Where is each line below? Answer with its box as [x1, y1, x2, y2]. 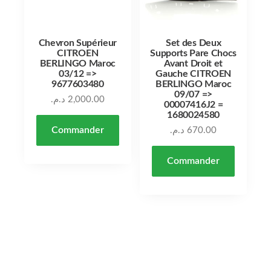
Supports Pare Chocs [150, 48, 237, 59]
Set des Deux [166, 38, 221, 48]
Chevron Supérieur [38, 38, 117, 48]
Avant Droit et [164, 59, 223, 69]
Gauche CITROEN [155, 69, 231, 79]
